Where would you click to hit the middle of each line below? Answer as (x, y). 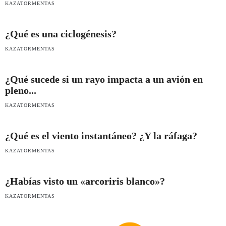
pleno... (21, 90)
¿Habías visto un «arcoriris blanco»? (85, 181)
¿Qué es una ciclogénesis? (61, 34)
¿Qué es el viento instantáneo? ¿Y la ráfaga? (101, 135)
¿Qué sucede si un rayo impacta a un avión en (104, 79)
